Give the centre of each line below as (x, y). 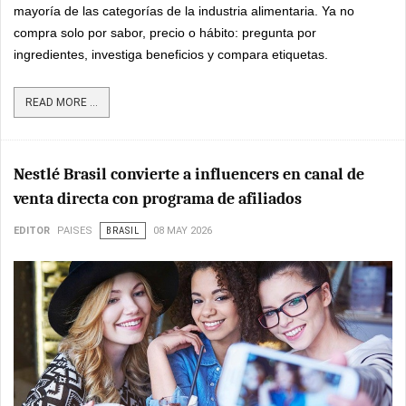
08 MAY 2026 (183, 230)
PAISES (75, 230)
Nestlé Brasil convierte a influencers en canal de (189, 174)
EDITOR (32, 230)
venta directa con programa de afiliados (158, 198)
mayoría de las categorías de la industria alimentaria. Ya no (184, 10)
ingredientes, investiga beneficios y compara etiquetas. (171, 54)
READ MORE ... (62, 102)
